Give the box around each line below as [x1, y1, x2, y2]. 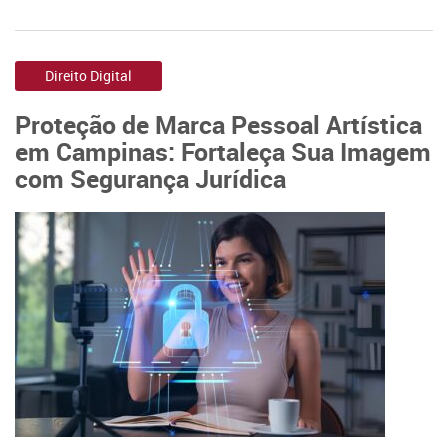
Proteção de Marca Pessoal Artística [15, 107, 422, 141]
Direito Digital [45, 66, 132, 85]
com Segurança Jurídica [15, 161, 286, 195]
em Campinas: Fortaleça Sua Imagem [15, 134, 431, 168]
